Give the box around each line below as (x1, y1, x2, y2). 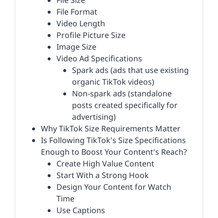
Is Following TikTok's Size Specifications (41, 135, 186, 146)
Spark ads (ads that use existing (72, 65, 189, 76)
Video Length (56, 18, 105, 29)
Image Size (56, 41, 96, 53)
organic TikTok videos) (72, 76, 154, 88)
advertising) (72, 111, 116, 123)
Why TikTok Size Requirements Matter (41, 123, 181, 134)
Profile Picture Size (56, 30, 126, 41)
